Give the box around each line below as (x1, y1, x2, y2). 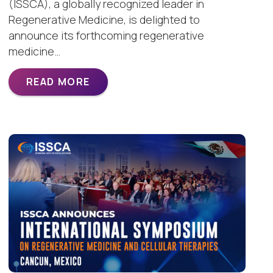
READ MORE (26, 74, 90, 88)
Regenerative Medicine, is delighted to (8, 12, 200, 27)
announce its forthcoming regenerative (8, 28, 204, 43)
